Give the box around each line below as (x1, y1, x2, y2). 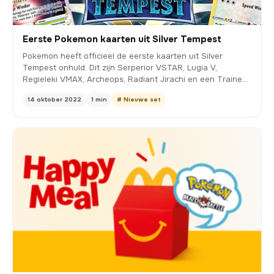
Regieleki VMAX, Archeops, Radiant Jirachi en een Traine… (23, 73, 248, 84)
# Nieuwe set (117, 95, 161, 103)
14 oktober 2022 (28, 95, 81, 103)
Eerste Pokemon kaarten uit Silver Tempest (23, 32, 221, 45)
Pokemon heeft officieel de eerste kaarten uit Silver (23, 50, 223, 61)
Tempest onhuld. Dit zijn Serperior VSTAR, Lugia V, (23, 62, 217, 73)
